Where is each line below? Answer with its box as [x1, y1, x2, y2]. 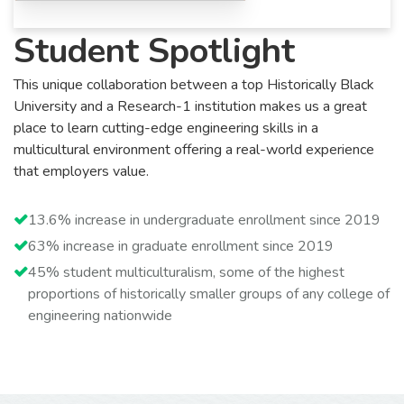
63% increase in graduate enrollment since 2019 [28, 235, 334, 256]
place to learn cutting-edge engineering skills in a [14, 117, 318, 138]
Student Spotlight [14, 27, 295, 74]
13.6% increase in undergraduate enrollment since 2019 [28, 209, 381, 230]
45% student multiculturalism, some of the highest [28, 262, 344, 282]
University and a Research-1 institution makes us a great [14, 96, 367, 116]
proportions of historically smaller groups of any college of [28, 283, 390, 304]
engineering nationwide [28, 305, 172, 326]
